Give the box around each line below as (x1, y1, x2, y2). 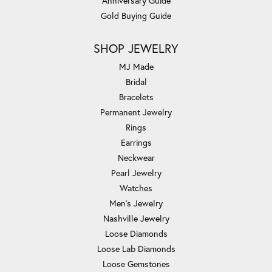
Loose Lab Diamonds (97, 242, 175, 254)
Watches (120, 182, 152, 194)
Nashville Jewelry (103, 212, 169, 224)
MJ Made (118, 60, 154, 72)
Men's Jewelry (109, 197, 163, 209)
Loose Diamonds (104, 227, 168, 239)
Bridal (125, 75, 147, 87)
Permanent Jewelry (100, 106, 172, 118)
